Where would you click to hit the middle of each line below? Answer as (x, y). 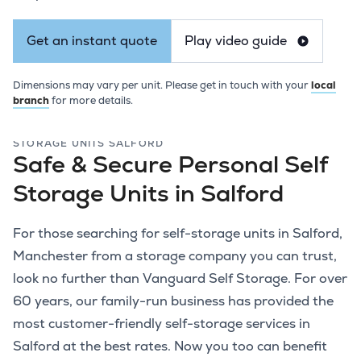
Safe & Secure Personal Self (170, 165)
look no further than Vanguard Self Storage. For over (180, 279)
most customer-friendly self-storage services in (162, 324)
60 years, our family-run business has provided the (173, 301)
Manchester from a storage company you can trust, (175, 256)
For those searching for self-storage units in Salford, (178, 234)
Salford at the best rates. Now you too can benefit (170, 346)
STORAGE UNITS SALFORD (89, 144)
